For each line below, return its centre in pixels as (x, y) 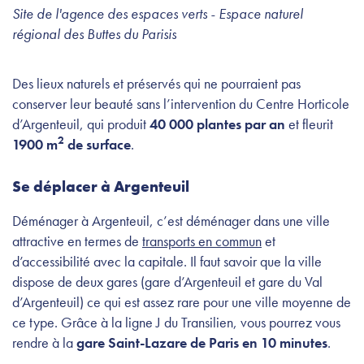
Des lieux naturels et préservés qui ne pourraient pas (156, 83)
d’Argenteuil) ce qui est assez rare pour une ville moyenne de (182, 301)
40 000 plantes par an (217, 123)
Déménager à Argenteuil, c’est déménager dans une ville (171, 220)
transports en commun (202, 240)
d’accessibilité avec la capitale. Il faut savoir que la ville (167, 261)
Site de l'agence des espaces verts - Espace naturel (158, 13)
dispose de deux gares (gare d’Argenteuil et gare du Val (167, 281)
